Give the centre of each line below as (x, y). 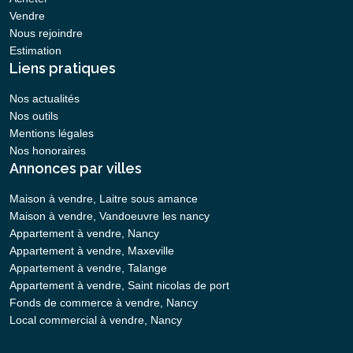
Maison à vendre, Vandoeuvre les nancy (110, 216)
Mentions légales (52, 134)
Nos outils (34, 116)
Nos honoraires (48, 151)
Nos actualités (45, 99)
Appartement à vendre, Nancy (84, 234)
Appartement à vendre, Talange (88, 268)
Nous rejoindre (46, 33)
